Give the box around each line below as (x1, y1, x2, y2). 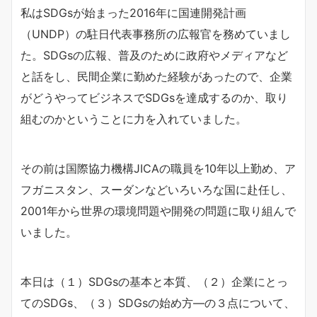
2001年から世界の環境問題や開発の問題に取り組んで (21, 204, 296, 218)
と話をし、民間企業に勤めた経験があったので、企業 (21, 69, 292, 83)
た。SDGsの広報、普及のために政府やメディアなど (21, 48, 288, 62)
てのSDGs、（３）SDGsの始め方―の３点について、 (21, 296, 295, 310)
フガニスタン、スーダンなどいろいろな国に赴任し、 (21, 183, 292, 197)
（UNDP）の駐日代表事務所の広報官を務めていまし (21, 27, 291, 41)
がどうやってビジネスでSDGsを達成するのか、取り (21, 91, 288, 105)
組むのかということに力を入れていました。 (21, 112, 247, 126)
